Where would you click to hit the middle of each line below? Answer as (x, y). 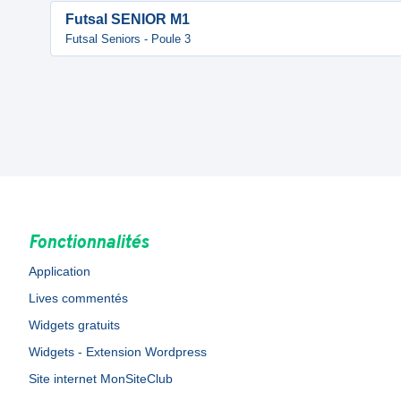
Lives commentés (78, 298)
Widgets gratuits (74, 325)
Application (60, 271)
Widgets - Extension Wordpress (118, 352)
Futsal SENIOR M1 (128, 19)
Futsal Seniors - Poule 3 (128, 39)
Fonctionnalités (89, 243)
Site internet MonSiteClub (101, 379)
